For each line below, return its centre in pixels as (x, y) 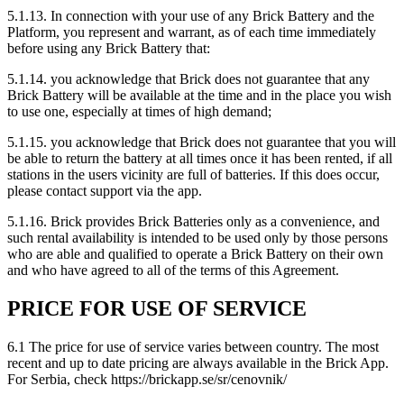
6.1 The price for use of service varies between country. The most (193, 346)
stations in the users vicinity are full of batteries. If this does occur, (193, 175)
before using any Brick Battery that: (109, 49)
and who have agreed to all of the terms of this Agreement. (173, 271)
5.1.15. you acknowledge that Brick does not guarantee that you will (202, 142)
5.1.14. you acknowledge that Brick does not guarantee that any (188, 79)
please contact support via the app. (105, 191)
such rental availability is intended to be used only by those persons (197, 238)
